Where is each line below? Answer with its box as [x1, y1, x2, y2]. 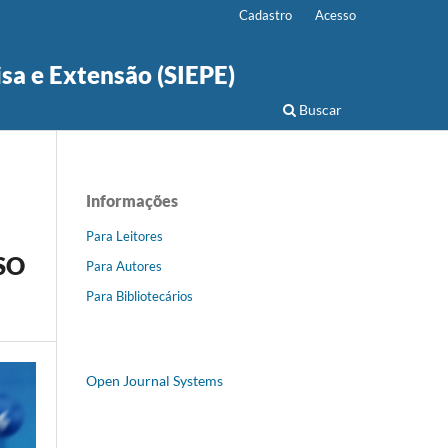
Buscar [296, 100, 342, 118]
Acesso [315, 6, 356, 23]
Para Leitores [86, 227, 163, 244]
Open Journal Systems [86, 371, 223, 389]
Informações [86, 190, 178, 210]
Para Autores [86, 257, 162, 274]
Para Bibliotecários [86, 287, 193, 304]
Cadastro [239, 6, 293, 23]
